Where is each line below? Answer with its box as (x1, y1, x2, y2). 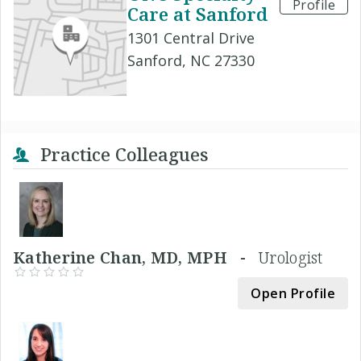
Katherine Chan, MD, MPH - (13, 246, 259, 268)
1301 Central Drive (127, 27, 255, 48)
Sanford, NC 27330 (127, 50, 255, 70)
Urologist (259, 246, 323, 268)
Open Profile (251, 284, 335, 302)
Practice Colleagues (35, 141, 209, 166)
